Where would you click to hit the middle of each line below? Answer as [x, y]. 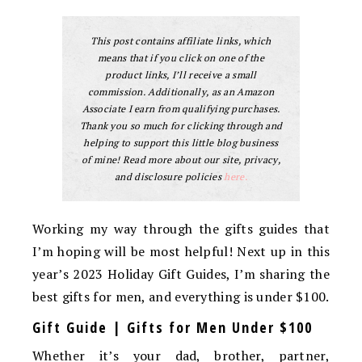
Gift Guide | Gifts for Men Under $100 [173, 327]
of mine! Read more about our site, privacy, [181, 160]
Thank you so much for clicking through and [181, 126]
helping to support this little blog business [181, 143]
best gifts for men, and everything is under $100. [181, 297]
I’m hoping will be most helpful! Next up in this [181, 251]
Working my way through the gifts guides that [181, 229]
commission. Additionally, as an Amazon [181, 92]
